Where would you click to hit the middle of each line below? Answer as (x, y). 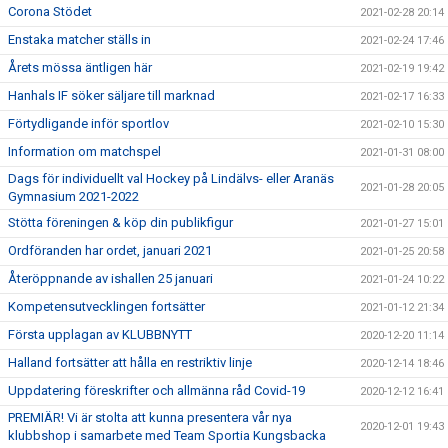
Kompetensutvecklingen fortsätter (106, 306)
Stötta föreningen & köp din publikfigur (120, 222)
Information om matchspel (84, 151)
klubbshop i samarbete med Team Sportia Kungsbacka (167, 435)
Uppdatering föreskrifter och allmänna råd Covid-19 (156, 390)
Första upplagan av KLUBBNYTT (100, 334)
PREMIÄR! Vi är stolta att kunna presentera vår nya (150, 417)
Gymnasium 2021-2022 (73, 196)
